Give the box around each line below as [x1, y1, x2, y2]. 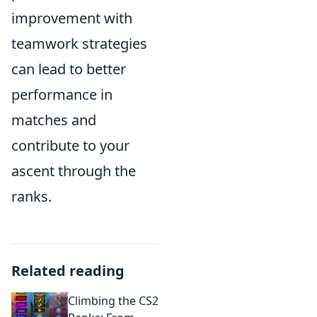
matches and [11, 110, 96, 129]
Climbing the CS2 [68, 293, 158, 309]
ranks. [11, 187, 52, 206]
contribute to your [11, 136, 129, 155]
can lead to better [11, 59, 126, 79]
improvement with [11, 8, 132, 28]
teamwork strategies [11, 34, 147, 53]
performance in [11, 85, 113, 104]
